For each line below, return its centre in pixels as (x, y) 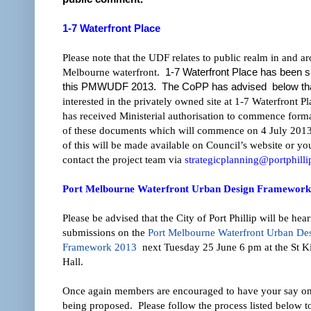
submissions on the (105, 232)
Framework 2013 (100, 246)
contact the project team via (124, 159)
